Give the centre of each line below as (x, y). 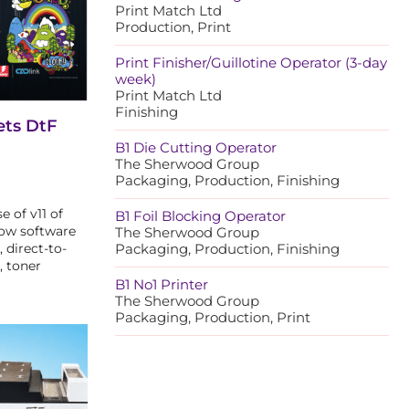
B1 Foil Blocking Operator (200, 216)
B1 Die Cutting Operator (196, 148)
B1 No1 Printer (162, 285)
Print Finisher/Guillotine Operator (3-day (251, 63)
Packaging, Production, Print (213, 318)
